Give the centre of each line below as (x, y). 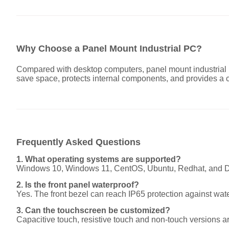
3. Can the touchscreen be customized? (93, 210)
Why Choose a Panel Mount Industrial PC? (109, 48)
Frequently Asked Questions (78, 142)
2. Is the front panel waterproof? (78, 185)
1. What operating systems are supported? (99, 159)
